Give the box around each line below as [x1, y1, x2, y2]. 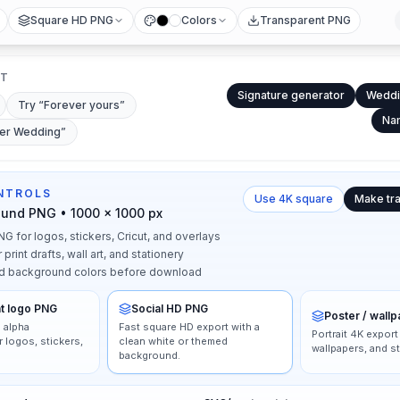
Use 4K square [254, 192, 333, 205]
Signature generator [237, 88, 345, 102]
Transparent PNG [260, 13, 351, 27]
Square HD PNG [30, 13, 113, 27]
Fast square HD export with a [119, 321, 261, 333]
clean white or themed [119, 335, 229, 347]
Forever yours [44, 98, 120, 112]
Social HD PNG [131, 302, 209, 315]
